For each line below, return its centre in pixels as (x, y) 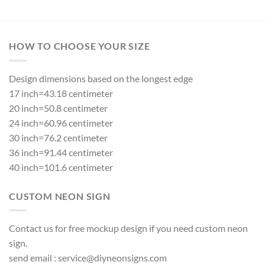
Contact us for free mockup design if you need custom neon (128, 228)
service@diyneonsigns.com (112, 258)
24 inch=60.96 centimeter (61, 122)
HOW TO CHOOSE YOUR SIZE (80, 46)
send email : (33, 258)
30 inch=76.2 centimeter (58, 137)
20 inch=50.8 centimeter (58, 108)
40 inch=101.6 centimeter (61, 167)
